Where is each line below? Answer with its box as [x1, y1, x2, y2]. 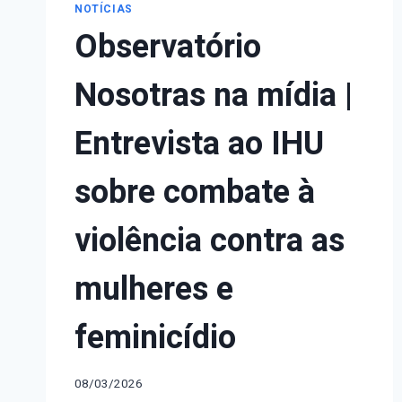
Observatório [74, 23, 261, 72]
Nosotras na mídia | [74, 72, 353, 120]
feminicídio [74, 314, 236, 363]
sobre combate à [74, 169, 315, 217]
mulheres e [74, 266, 233, 314]
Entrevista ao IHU [74, 120, 324, 169]
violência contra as [74, 217, 345, 266]
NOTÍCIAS [74, 2, 133, 18]
